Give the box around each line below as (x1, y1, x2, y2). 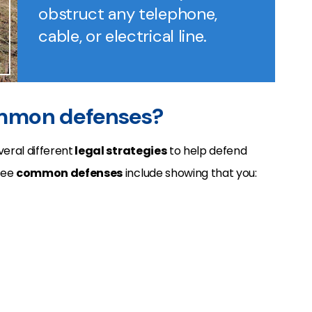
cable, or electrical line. (38, 25, 207, 47)
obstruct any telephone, (38, 3, 217, 25)
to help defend (166, 142, 247, 159)
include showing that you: (123, 164, 257, 181)
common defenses (15, 164, 123, 181)
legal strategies (72, 142, 167, 159)
